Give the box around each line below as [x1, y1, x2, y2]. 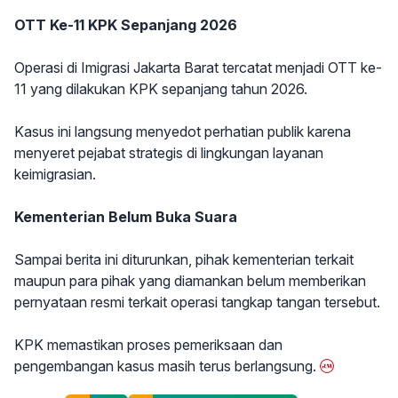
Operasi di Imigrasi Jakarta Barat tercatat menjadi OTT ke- [14, 59, 382, 77]
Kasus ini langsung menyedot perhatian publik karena [14, 123, 351, 141]
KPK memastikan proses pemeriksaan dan [14, 336, 283, 354]
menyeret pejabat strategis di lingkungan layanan [14, 144, 323, 163]
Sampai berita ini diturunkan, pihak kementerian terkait [14, 251, 354, 269]
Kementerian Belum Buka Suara [14, 208, 237, 227]
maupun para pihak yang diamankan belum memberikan [14, 272, 366, 291]
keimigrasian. [14, 165, 96, 184]
